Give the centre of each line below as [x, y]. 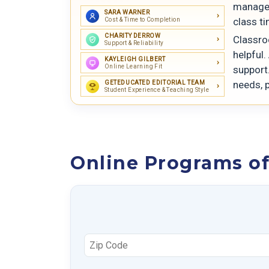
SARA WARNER [127, 13]
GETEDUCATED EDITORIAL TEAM [155, 83]
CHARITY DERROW [133, 36]
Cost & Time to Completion [142, 20]
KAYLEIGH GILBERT [135, 59]
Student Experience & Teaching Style [157, 90]
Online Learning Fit [134, 67]
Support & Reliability [134, 43]
